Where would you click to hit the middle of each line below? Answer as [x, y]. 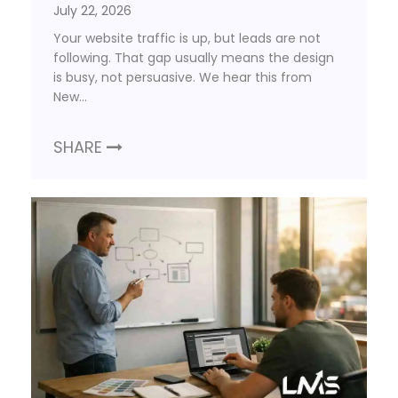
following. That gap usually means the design [194, 58]
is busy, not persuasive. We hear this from [183, 78]
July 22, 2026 [92, 11]
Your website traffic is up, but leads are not [187, 39]
